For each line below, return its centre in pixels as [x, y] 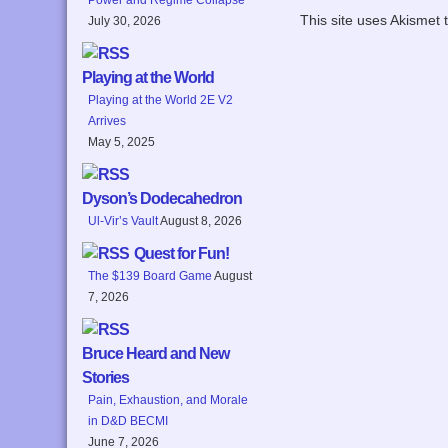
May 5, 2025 [122, 141]
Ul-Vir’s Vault [123, 220]
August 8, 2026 [201, 220]
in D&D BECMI [128, 420]
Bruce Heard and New [156, 353]
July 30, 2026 [125, 20]
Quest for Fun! [182, 253]
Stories [106, 377]
